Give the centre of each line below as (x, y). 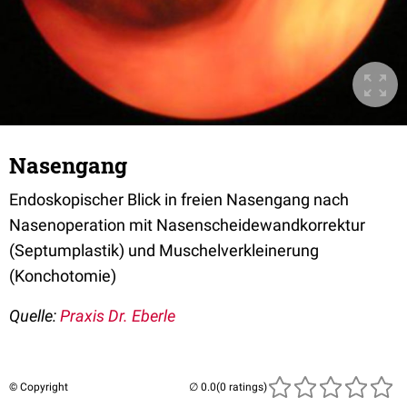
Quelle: (35, 316)
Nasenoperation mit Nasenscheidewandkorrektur (187, 225)
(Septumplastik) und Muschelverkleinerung (164, 250)
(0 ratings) (242, 387)
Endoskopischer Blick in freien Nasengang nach (179, 199)
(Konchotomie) (63, 276)
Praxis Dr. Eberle (118, 316)
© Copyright (39, 387)
